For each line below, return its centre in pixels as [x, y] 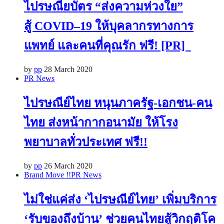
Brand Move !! [47, 175]
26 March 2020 [68, 166]
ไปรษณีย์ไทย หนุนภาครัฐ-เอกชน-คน [118, 103]
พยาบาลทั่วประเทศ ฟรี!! [86, 142]
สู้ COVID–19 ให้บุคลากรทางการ [109, 26]
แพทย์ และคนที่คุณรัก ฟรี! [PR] [107, 46]
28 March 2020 [68, 69]
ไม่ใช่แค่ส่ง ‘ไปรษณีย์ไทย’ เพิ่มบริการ [120, 200]
